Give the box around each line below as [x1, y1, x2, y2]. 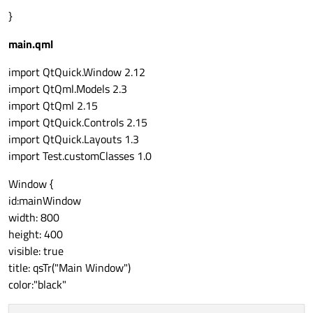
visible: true [8, 242, 64, 260]
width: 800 [8, 209, 59, 226]
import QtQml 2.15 [8, 97, 98, 115]
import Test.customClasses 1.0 [8, 147, 152, 165]
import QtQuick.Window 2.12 [8, 64, 145, 81]
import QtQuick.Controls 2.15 [8, 114, 147, 131]
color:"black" [8, 276, 66, 293]
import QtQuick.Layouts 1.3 [8, 131, 139, 148]
